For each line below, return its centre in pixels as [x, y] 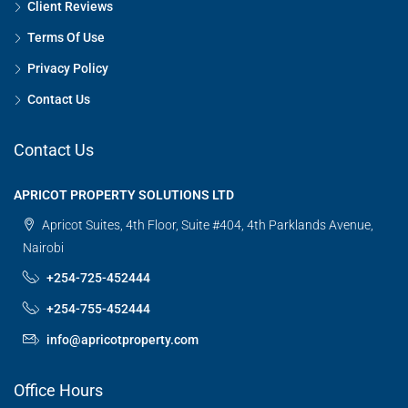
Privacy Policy [68, 68]
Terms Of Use [66, 37]
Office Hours [58, 390]
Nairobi [43, 247]
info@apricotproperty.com [122, 339]
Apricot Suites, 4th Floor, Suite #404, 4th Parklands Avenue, [206, 224]
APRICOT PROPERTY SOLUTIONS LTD [124, 194]
